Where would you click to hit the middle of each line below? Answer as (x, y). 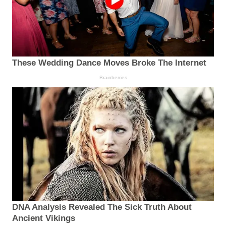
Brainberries (113, 77)
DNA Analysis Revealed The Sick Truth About (102, 207)
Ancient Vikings (44, 218)
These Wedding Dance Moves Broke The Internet (109, 63)
